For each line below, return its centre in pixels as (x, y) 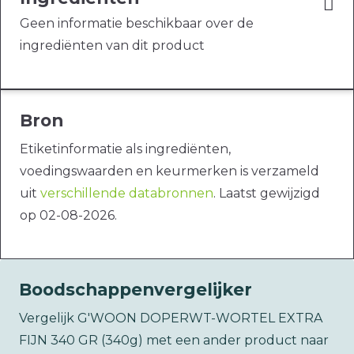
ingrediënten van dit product (112, 46)
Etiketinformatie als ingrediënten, (125, 149)
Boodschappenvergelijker (136, 290)
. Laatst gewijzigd (267, 194)
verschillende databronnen (127, 194)
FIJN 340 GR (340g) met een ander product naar (174, 341)
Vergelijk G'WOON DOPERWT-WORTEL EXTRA (171, 318)
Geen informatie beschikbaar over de (137, 24)
